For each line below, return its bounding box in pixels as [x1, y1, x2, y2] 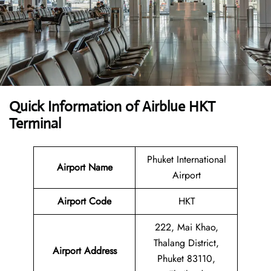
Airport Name [56, 160, 113, 175]
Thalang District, [154, 236, 219, 250]
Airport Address [52, 244, 117, 258]
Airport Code [57, 194, 111, 209]
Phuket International [146, 152, 226, 167]
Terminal [9, 114, 61, 133]
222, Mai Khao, [154, 220, 218, 235]
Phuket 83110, [157, 252, 215, 266]
